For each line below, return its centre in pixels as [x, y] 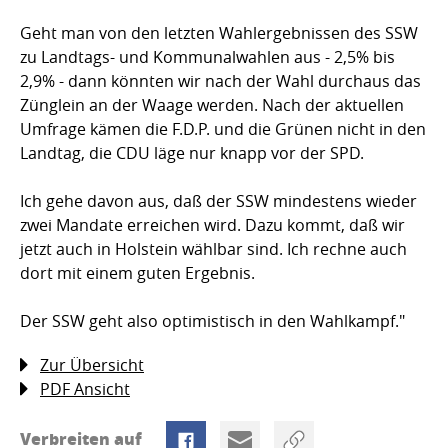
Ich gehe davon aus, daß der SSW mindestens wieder [218, 201]
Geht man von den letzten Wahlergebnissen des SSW [219, 33]
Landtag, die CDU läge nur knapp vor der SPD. [192, 153]
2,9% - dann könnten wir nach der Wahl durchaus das [220, 81]
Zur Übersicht [92, 365]
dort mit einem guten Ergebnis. [137, 273]
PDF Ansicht [85, 389]
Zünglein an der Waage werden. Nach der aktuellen [212, 105]
